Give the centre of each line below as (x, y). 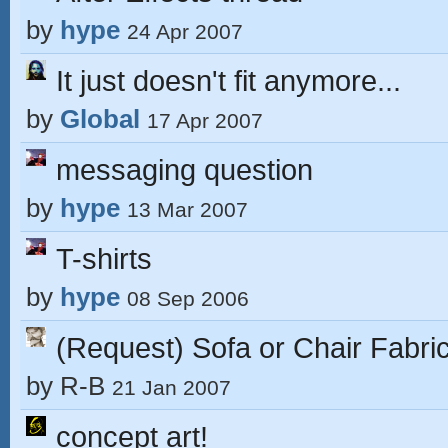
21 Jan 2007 (171, 387)
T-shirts (104, 258)
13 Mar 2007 (187, 209)
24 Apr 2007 (185, 31)
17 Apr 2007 (205, 120)
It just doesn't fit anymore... (228, 80)
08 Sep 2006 (188, 298)
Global (100, 119)
